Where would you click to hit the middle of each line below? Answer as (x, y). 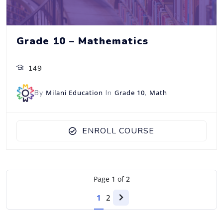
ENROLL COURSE (118, 131)
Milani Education (74, 92)
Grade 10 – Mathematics (82, 41)
